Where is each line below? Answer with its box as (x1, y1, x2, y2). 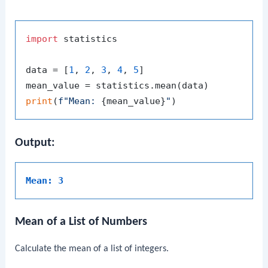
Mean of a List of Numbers (15, 215, 148, 228)
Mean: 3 (26, 175, 64, 186)
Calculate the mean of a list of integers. (15, 243, 169, 254)
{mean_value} (101, 96, 166, 107)
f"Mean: (58, 96, 102, 107)
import (26, 33, 59, 45)
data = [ (26, 65, 69, 76)
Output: (15, 136, 56, 149)
